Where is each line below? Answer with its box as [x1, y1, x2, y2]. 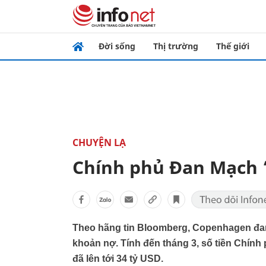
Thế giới [216, 40, 249, 52]
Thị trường [153, 40, 198, 52]
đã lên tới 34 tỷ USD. [72, 254, 163, 264]
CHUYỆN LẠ [72, 136, 126, 149]
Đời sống [99, 40, 135, 52]
